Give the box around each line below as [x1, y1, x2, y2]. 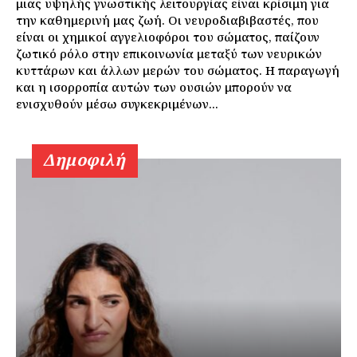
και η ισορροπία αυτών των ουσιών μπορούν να [16, 78, 292, 95]
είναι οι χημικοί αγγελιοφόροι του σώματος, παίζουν [16, 28, 320, 45]
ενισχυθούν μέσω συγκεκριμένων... [16, 95, 218, 112]
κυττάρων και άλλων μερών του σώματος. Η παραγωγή [16, 61, 339, 78]
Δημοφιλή [43, 148, 125, 171]
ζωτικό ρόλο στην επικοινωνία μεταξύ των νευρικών [16, 45, 322, 61]
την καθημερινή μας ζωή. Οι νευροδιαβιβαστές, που [16, 11, 319, 28]
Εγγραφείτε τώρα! [116, 261, 241, 280]
